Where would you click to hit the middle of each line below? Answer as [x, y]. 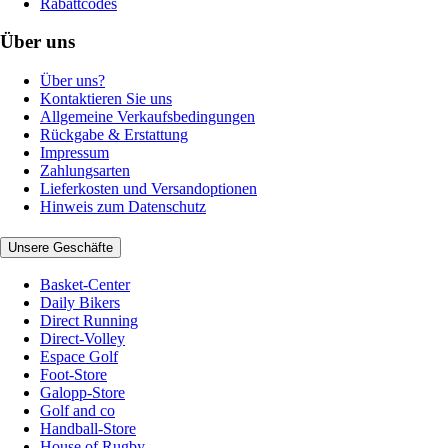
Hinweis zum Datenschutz [123, 206]
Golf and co [77, 411]
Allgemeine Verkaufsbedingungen [147, 116]
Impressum [74, 152]
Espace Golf [79, 357]
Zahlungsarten [85, 170]
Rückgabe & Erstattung [114, 134]
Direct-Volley [82, 339]
